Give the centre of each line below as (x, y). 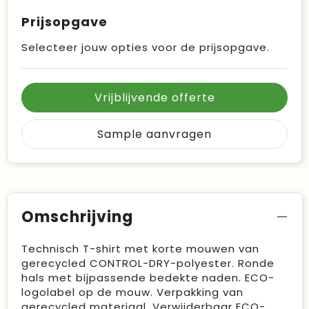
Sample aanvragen (154, 134)
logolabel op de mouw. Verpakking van (132, 292)
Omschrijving (77, 217)
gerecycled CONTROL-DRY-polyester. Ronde (148, 263)
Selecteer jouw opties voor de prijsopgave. (146, 47)
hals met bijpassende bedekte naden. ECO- (148, 277)
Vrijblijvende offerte (154, 97)
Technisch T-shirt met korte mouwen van (140, 248)
